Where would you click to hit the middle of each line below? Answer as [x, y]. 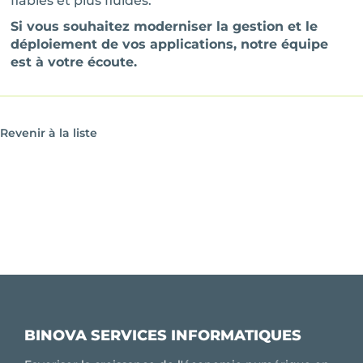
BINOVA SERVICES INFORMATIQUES [163, 335]
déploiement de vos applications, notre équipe [170, 44]
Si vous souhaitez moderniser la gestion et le [164, 26]
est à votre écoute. [74, 62]
